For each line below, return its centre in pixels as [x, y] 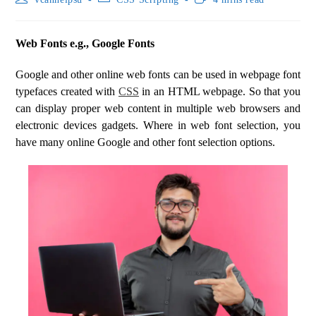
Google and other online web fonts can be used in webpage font [158, 74]
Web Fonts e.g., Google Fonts [85, 43]
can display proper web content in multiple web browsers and [158, 108]
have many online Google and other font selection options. [146, 142]
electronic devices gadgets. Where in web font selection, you [158, 125]
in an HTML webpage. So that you [219, 91]
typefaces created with [67, 91]
